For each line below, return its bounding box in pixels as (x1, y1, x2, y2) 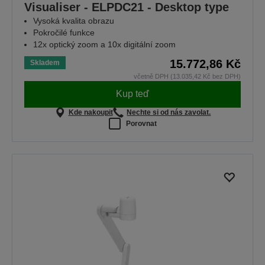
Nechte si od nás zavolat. (127, 108, 211, 117)
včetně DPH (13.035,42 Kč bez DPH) (134, 72, 241, 80)
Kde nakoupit (68, 108, 113, 117)
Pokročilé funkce (33, 27, 95, 37)
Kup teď (116, 89, 149, 99)
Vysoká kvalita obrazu (33, 15, 114, 25)
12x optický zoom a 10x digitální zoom (33, 39, 176, 49)
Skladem (30, 58, 60, 67)
